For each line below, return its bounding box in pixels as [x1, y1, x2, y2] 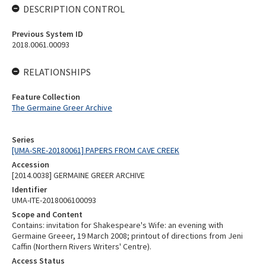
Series [12, 134, 34, 145]
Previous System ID [12, 28, 83, 39]
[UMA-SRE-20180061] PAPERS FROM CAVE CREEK [12, 145, 179, 156]
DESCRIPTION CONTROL [23, 3, 125, 15]
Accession [12, 159, 49, 170]
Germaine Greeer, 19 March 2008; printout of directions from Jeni [12, 230, 243, 241]
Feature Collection [12, 91, 80, 102]
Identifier [12, 184, 47, 195]
